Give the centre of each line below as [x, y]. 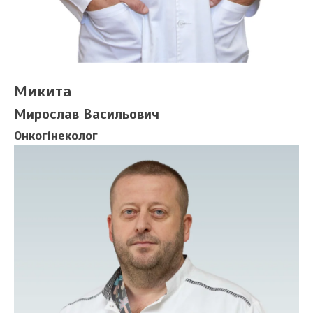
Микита [43, 91]
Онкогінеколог [56, 135]
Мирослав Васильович [87, 114]
